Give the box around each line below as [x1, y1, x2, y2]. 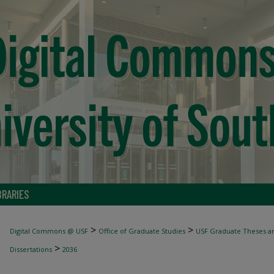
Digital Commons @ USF [10, 226, 88, 235]
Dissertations [10, 245, 52, 254]
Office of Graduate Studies [98, 226, 185, 235]
